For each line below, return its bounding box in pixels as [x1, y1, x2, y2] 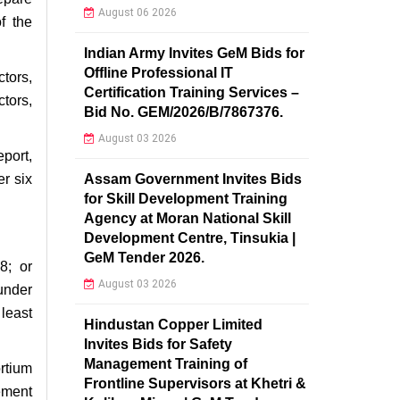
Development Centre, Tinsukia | [83, 229, 296, 246]
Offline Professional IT [83, 64, 233, 80]
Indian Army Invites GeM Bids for [83, 45, 304, 61]
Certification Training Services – [83, 84, 299, 100]
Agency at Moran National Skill [83, 210, 291, 226]
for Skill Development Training [83, 190, 287, 206]
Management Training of [83, 355, 247, 371]
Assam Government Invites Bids [83, 171, 302, 187]
